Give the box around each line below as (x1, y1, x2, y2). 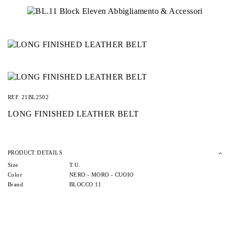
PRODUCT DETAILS (8, 149, 62, 156)
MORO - (91, 172, 115, 178)
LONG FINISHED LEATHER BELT (8, 109, 139, 118)
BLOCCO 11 (69, 182, 102, 188)
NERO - (69, 172, 91, 178)
